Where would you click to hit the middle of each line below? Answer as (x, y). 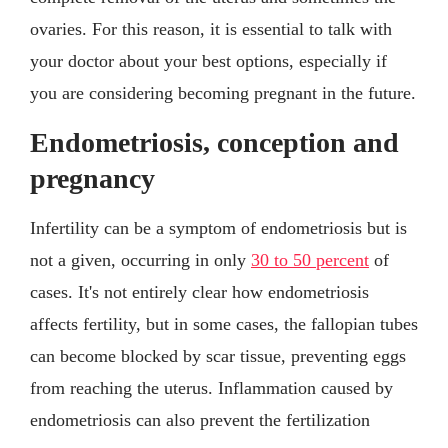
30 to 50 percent (310, 259)
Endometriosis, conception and (214, 142)
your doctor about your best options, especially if (208, 60)
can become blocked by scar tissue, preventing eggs (218, 355)
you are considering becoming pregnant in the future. (223, 92)
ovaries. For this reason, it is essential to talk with (211, 28)
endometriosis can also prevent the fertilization (200, 419)
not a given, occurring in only (140, 259)
